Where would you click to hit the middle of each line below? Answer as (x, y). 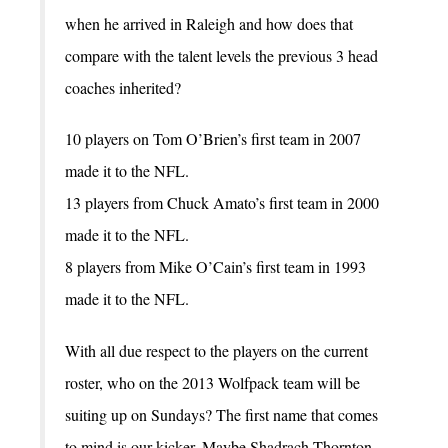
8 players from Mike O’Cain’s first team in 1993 (215, 267)
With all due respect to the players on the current (216, 350)
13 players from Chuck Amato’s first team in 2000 (222, 203)
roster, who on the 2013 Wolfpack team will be (212, 382)
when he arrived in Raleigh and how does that (209, 24)
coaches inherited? (123, 88)
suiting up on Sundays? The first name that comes (221, 414)
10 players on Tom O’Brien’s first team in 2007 (213, 139)
